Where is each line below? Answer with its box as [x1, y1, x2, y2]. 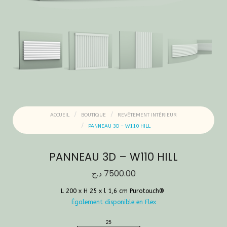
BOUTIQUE [81, 111, 106, 118]
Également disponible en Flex [71, 198, 156, 206]
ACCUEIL [50, 111, 69, 118]
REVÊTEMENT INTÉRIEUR [118, 111, 177, 118]
